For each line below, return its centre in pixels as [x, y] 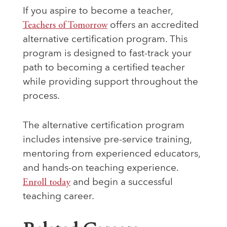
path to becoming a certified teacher [104, 68]
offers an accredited [153, 26]
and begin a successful [122, 183]
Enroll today [47, 183]
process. [42, 97]
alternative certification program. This [105, 40]
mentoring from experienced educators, [111, 155]
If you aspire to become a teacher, [98, 12]
